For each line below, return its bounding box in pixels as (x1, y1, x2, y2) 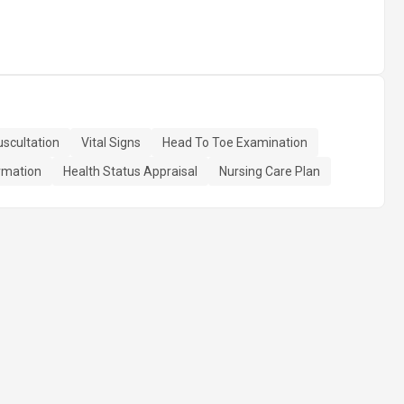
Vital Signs (81, 135, 141, 150)
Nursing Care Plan (219, 164, 320, 179)
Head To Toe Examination (162, 135, 308, 150)
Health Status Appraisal (63, 164, 197, 179)
